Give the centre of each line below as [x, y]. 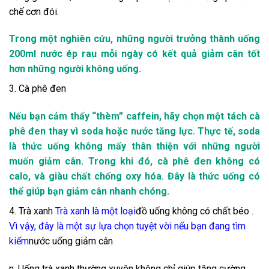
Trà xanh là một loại [95, 211]
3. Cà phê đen [38, 89]
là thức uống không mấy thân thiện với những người [134, 147]
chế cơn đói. [34, 11]
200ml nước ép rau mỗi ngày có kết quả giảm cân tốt [134, 54]
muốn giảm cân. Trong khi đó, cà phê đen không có [134, 162]
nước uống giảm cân [71, 241]
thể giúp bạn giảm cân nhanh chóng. [89, 192]
